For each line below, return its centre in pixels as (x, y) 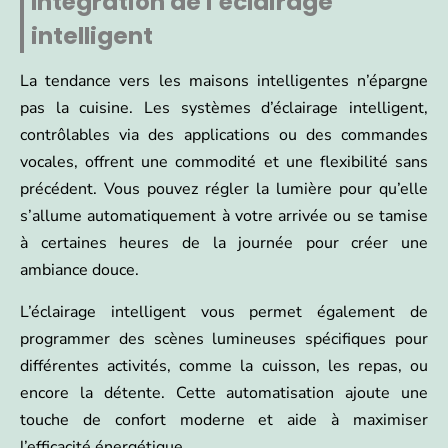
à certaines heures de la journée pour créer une (224, 243)
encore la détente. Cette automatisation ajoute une (224, 393)
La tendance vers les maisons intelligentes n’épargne (224, 81)
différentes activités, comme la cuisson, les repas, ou (224, 366)
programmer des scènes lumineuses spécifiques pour (224, 339)
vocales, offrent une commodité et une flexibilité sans (224, 162)
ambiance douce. (79, 270)
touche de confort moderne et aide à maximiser (224, 420)
